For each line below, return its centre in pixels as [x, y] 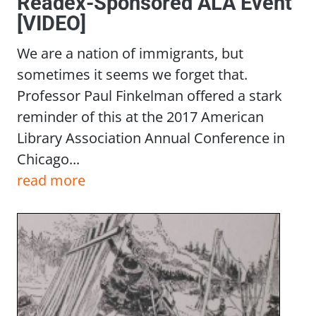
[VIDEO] [51, 23]
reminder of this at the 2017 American [140, 117]
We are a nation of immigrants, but [130, 53]
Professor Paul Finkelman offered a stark [150, 96]
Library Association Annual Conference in [151, 138]
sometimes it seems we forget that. [132, 74]
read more [51, 180]
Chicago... [48, 159]
